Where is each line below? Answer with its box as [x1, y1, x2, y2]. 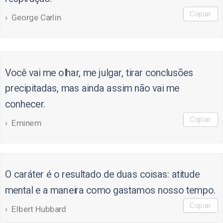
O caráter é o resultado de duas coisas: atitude [4, 168, 200, 181]
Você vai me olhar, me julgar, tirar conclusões [4, 67, 194, 79]
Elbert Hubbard [11, 204, 66, 215]
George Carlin [11, 12, 61, 23]
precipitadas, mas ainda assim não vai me [4, 82, 180, 95]
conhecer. [4, 98, 46, 111]
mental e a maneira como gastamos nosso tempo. [4, 184, 216, 197]
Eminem [11, 118, 41, 128]
